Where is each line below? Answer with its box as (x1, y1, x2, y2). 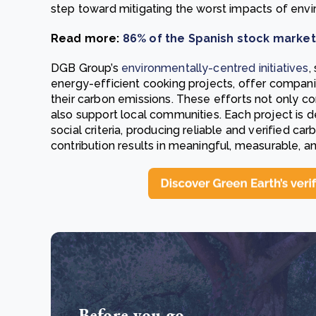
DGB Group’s (51, 61, 121, 75)
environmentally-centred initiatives (121, 61, 309, 75)
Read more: (51, 32, 123, 45)
